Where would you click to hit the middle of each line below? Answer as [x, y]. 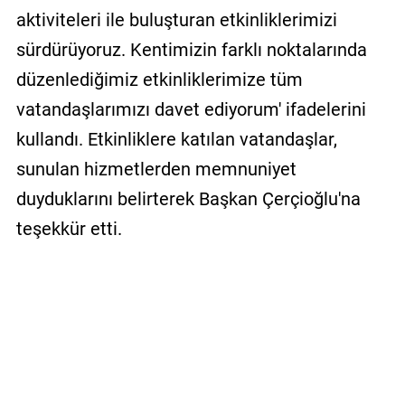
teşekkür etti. [69, 228]
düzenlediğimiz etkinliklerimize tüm [159, 79]
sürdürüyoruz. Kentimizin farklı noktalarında [191, 49]
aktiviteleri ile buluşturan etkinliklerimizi [176, 19]
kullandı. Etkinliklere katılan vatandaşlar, [176, 139]
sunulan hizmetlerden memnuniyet [156, 169]
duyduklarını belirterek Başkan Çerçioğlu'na [188, 198]
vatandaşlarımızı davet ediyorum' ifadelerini [191, 109]
